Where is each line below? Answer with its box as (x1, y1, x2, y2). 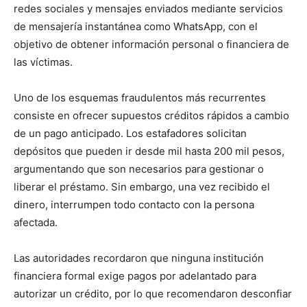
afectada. (14, 215, 58, 229)
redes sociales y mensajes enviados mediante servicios (14, 1, 283, 15)
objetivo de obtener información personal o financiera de (14, 37, 289, 51)
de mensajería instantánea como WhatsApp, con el (14, 19, 258, 33)
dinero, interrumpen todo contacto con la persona (14, 197, 254, 211)
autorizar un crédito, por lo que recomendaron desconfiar (14, 286, 292, 300)
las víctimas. (14, 55, 73, 69)
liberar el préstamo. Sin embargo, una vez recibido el (14, 180, 270, 193)
